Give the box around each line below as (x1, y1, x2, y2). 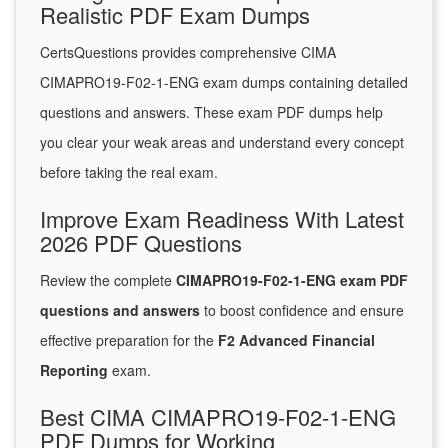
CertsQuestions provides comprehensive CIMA (40, 42, 336, 63)
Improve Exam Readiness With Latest (40, 203, 404, 235)
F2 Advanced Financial (218, 330, 375, 351)
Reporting (40, 360, 108, 381)
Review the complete (40, 270, 176, 291)
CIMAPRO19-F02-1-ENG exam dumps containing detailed (40, 72, 408, 93)
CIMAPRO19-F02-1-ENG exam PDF (176, 270, 408, 291)
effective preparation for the (40, 330, 218, 351)
